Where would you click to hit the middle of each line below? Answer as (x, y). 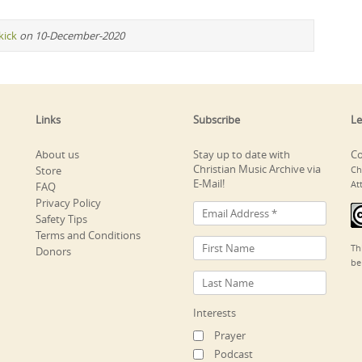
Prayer (230, 335)
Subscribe (217, 119)
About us (57, 154)
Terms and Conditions (88, 235)
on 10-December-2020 (72, 35)
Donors (53, 251)
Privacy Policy (68, 202)
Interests (215, 312)
